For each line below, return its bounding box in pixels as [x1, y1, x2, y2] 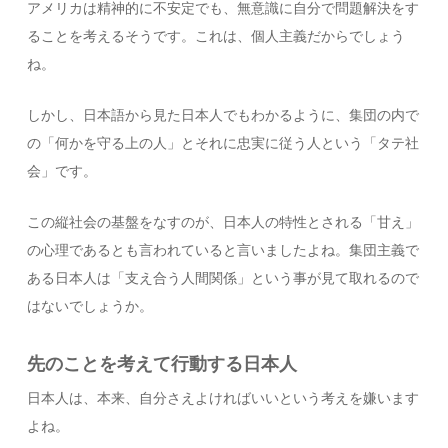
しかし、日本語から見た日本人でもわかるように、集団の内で [27, 108, 420, 123]
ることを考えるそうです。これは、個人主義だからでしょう [27, 29, 406, 44]
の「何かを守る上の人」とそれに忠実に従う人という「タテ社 [27, 136, 420, 151]
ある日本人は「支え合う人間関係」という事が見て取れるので [27, 271, 420, 286]
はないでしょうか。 [27, 299, 154, 314]
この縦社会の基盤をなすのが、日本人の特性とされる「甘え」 [27, 215, 420, 230]
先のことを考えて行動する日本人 [27, 354, 298, 374]
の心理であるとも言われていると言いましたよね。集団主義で [27, 243, 420, 258]
